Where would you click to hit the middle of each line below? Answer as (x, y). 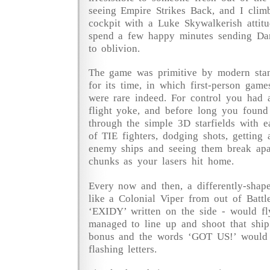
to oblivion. (114, 48)
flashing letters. (123, 249)
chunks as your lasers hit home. (161, 161)
